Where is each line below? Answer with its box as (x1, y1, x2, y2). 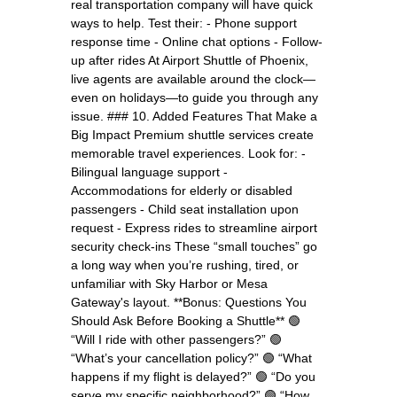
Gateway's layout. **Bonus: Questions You (71, 294, 307, 309)
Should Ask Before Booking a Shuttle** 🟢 (71, 313, 300, 328)
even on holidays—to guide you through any (71, 90, 318, 105)
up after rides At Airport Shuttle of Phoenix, (71, 52, 308, 67)
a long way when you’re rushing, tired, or (71, 257, 299, 272)
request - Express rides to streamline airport (71, 220, 317, 235)
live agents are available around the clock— (71, 71, 315, 86)
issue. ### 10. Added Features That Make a (71, 108, 317, 123)
